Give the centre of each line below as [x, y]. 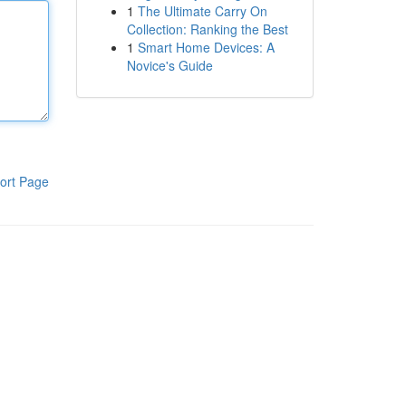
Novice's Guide [169, 65]
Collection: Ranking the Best [207, 29]
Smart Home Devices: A [206, 47]
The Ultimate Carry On [202, 11]
